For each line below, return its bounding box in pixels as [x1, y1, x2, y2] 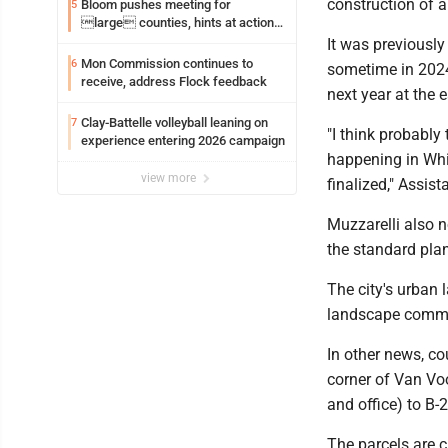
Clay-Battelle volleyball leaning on [81, 115, 268, 131]
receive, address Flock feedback [81, 74, 267, 90]
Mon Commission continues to [81, 56, 253, 72]
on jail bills [81, 33, 140, 49]
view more [141, 171, 199, 186]
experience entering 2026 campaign [81, 133, 285, 149]
